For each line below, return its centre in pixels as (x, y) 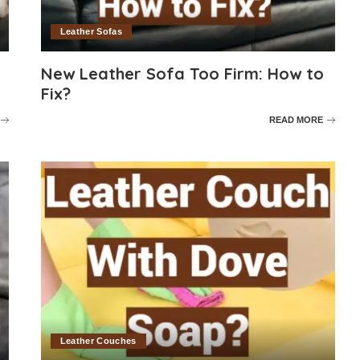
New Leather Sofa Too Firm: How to (182, 74)
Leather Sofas (91, 32)
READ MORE (297, 119)
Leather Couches (98, 341)
